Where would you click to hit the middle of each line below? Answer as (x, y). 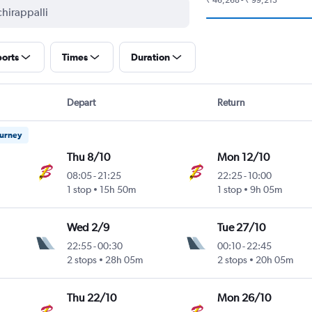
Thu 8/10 (89, 157)
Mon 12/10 (243, 157)
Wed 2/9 (88, 227)
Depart (81, 102)
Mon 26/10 (244, 297)
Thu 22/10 (92, 297)
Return (232, 102)
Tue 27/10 (241, 227)
